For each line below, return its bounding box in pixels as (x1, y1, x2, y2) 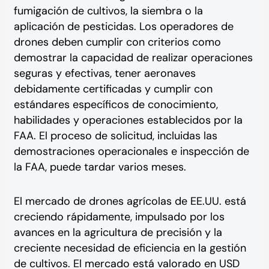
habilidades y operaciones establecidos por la (13, 112, 243, 127)
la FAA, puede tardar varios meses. (13, 159, 186, 174)
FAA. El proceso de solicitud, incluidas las (13, 128, 217, 143)
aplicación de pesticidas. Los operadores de (13, 19, 234, 34)
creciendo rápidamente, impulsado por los (13, 210, 225, 225)
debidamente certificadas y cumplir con (13, 81, 213, 96)
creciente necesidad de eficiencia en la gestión (13, 241, 246, 256)
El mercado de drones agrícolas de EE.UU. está (13, 194, 246, 209)
